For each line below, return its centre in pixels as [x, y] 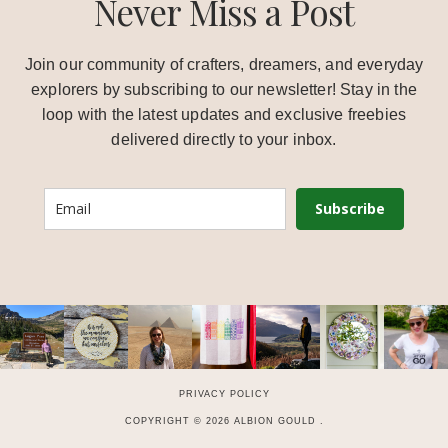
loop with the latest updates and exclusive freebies [224, 114]
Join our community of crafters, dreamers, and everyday [224, 64]
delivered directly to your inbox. [224, 139]
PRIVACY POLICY [224, 393]
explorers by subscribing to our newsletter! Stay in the [224, 89]
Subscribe [350, 208]
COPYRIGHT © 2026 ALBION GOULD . [224, 421]
